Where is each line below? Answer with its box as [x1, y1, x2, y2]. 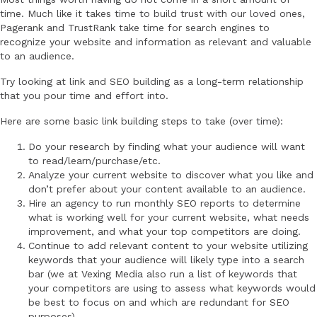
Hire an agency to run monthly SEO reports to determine [28, 197, 301, 209]
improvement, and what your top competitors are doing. [28, 226, 301, 238]
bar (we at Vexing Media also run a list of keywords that [28, 268, 297, 280]
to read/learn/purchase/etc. [28, 155, 161, 167]
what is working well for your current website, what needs [28, 212, 309, 224]
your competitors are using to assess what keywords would [28, 282, 316, 294]
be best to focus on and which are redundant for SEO [28, 296, 289, 309]
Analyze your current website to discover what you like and [28, 169, 313, 181]
